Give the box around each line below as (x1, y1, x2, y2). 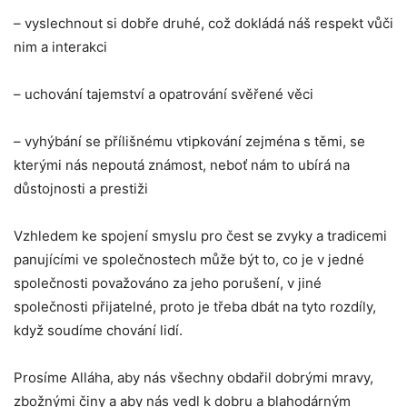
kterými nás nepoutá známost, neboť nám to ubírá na (14, 156, 350, 174)
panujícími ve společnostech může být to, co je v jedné (14, 251, 364, 268)
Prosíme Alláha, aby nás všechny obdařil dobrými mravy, (14, 369, 373, 386)
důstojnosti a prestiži (14, 180, 148, 197)
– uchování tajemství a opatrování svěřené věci (14, 85, 313, 103)
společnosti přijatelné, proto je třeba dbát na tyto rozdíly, (14, 298, 376, 315)
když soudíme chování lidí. (14, 322, 183, 339)
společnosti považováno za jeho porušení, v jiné (14, 274, 322, 292)
